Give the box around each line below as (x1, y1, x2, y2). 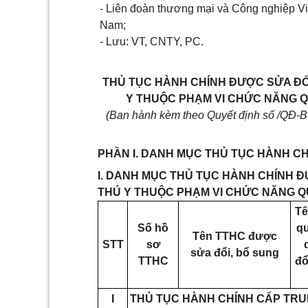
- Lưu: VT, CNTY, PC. (100, 36, 203, 47)
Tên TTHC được (192, 230, 277, 242)
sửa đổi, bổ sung (190, 247, 279, 258)
